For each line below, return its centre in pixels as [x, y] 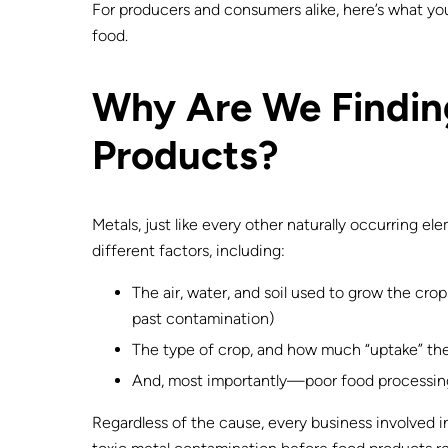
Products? [185, 154]
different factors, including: [188, 250]
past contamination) [203, 318]
